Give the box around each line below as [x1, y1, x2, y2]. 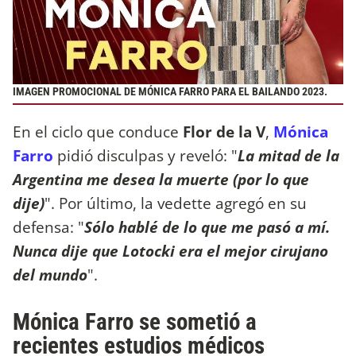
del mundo [13, 264, 87, 286]
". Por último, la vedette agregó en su [44, 192, 307, 215]
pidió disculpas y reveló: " [57, 145, 238, 167]
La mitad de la [238, 145, 339, 167]
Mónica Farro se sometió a [13, 308, 257, 335]
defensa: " [13, 216, 84, 238]
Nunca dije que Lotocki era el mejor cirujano [13, 240, 328, 262]
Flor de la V [179, 121, 265, 143]
